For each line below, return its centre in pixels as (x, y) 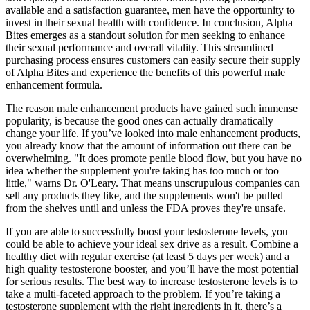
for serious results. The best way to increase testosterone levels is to (152, 282)
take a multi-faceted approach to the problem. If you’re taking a (143, 294)
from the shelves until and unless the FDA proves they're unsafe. (146, 208)
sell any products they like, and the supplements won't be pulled (144, 196)
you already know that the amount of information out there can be (148, 146)
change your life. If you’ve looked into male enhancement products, (153, 134)
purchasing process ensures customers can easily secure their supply (153, 60)
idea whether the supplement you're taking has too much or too (142, 171)
